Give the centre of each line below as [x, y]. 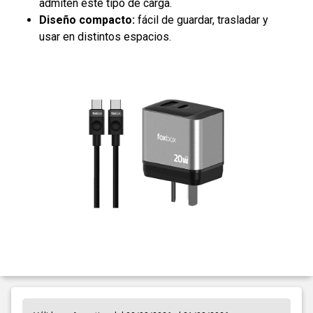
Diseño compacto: [87, 20]
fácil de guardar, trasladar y [202, 20]
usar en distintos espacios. [105, 36]
